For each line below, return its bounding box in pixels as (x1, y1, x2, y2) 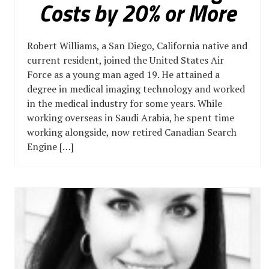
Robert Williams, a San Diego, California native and (27, 39, 247, 52)
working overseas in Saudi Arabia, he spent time (27, 111, 234, 124)
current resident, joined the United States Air (27, 53, 224, 67)
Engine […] (27, 140, 74, 153)
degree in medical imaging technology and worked (27, 82, 245, 95)
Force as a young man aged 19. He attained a (27, 68, 220, 81)
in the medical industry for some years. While (27, 97, 222, 110)
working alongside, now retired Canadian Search (27, 125, 237, 139)
